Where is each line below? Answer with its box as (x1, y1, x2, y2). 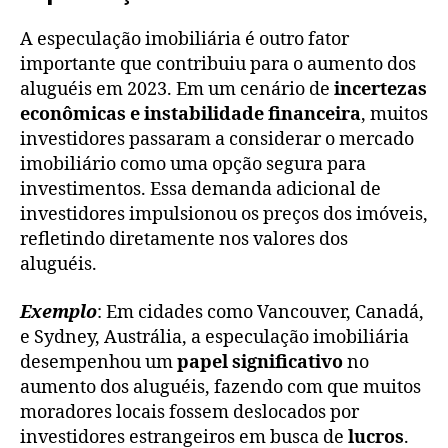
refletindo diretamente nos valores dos (20, 228, 348, 252)
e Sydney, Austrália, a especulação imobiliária (20, 325, 409, 349)
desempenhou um (20, 350, 177, 374)
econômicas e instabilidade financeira (20, 103, 361, 127)
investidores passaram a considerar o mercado (20, 128, 414, 152)
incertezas (334, 78, 427, 102)
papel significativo (177, 350, 343, 374)
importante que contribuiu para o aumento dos (20, 53, 416, 77)
